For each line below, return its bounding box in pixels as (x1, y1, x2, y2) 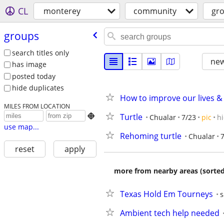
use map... (3, 122, 39, 132)
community (133, 5, 176, 16)
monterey (43, 5, 80, 16)
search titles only (11, 47, 69, 57)
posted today (11, 71, 55, 81)
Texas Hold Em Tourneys (120, 188, 213, 199)
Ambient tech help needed (120, 207, 219, 218)
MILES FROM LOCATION (3, 102, 70, 110)
